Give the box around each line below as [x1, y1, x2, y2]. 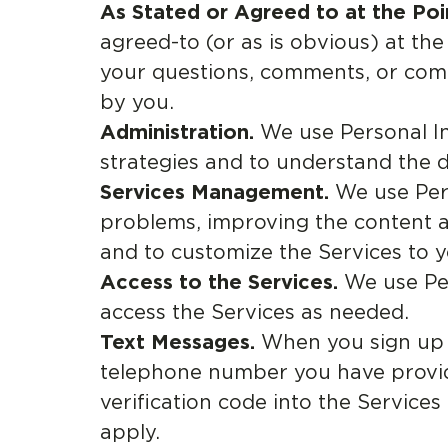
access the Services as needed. [100, 300, 409, 324]
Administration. [100, 120, 254, 144]
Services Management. [100, 180, 329, 204]
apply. [100, 420, 160, 444]
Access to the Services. [100, 270, 338, 294]
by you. [100, 90, 174, 114]
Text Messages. [100, 330, 255, 354]
